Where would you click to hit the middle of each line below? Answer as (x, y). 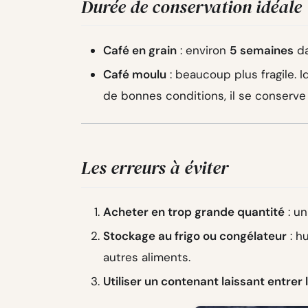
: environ (203, 51)
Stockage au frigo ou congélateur (195, 235)
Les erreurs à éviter (155, 168)
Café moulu (135, 75)
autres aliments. (147, 257)
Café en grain (140, 51)
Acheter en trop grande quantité (194, 211)
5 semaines (262, 51)
